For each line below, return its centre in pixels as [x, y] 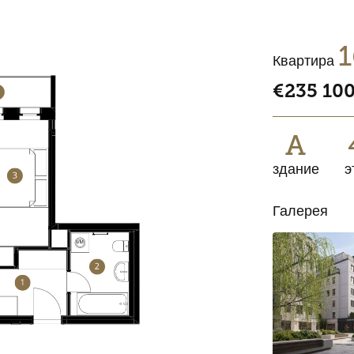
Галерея [300, 211]
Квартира [305, 61]
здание [296, 169]
